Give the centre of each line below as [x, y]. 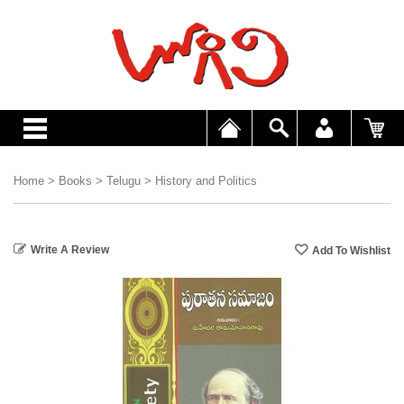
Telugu [124, 181]
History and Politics [206, 181]
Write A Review [70, 250]
